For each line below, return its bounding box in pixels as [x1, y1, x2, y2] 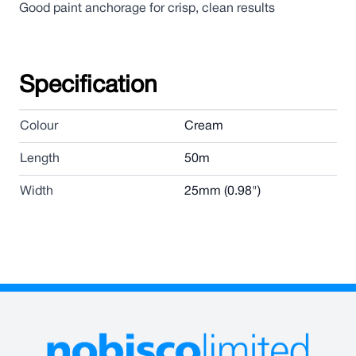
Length [20, 153, 60, 164]
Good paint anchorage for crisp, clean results [19, 3, 275, 14]
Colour [20, 121, 58, 132]
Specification [19, 75, 157, 97]
